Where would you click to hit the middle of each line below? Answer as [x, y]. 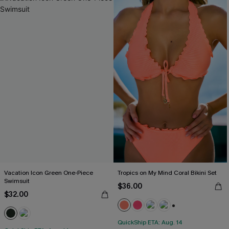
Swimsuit [17, 181]
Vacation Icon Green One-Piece [49, 173]
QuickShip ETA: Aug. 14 [150, 222]
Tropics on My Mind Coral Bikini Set [167, 173]
